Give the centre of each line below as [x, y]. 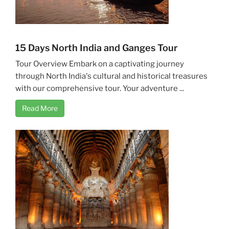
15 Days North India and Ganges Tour [96, 48]
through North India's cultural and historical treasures [111, 76]
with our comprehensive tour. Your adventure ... [100, 88]
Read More [40, 108]
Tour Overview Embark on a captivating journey [100, 64]
